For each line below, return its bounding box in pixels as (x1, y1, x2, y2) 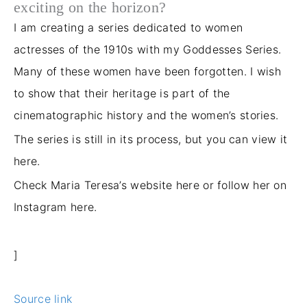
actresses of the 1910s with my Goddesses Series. (14, 42, 282, 57)
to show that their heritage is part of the (14, 86, 230, 101)
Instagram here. (14, 200, 101, 214)
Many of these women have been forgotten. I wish (14, 64, 282, 79)
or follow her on (203, 178, 287, 193)
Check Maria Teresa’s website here (14, 178, 204, 193)
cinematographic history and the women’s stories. (14, 108, 282, 123)
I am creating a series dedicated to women (14, 21, 243, 35)
